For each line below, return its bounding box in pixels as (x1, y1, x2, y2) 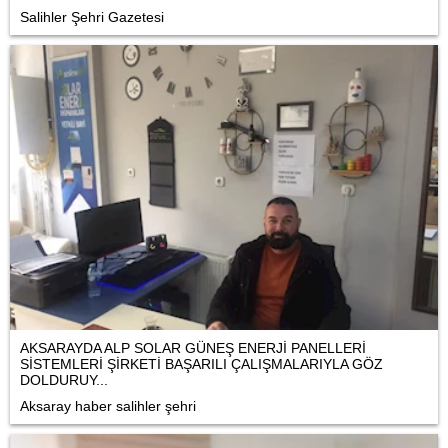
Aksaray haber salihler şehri (20, 397, 196, 414)
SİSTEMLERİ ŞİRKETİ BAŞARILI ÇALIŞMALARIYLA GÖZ (20, 355, 383, 372)
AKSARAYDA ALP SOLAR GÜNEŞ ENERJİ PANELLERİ (20, 339, 366, 356)
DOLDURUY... (20, 371, 108, 388)
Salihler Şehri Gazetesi (20, 8, 164, 25)
